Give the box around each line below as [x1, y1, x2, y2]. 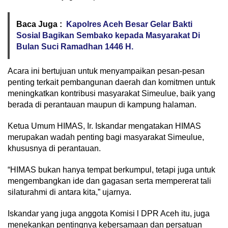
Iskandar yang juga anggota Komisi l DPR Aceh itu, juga [8, 209, 210, 218]
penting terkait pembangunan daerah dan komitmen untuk [8, 78, 215, 87]
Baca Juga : [16, 20, 62, 29]
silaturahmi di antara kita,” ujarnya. [8, 188, 131, 197]
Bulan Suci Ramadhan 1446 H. [16, 42, 133, 51]
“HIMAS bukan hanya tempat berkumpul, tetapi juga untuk [8, 165, 215, 175]
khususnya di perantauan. [8, 144, 101, 153]
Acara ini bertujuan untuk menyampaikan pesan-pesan [8, 67, 205, 76]
